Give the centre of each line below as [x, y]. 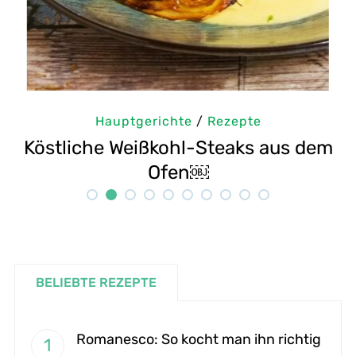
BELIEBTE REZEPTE [96, 282]
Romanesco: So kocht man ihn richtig [198, 339]
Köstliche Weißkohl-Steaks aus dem [178, 147]
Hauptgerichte [143, 121]
